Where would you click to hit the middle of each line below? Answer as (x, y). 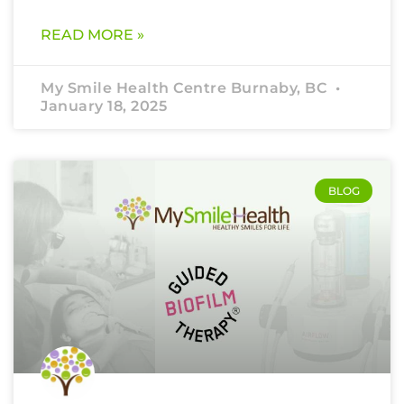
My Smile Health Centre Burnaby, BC (186, 88)
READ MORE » (92, 35)
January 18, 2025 (104, 106)
